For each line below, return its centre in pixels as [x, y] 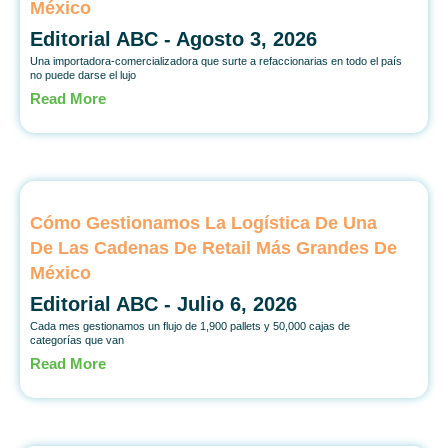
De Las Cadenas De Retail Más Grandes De [213, 247]
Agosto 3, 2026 [246, 38]
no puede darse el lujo [83, 74]
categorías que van [77, 339]
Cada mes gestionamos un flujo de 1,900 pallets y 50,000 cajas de [190, 325]
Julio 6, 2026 [237, 303]
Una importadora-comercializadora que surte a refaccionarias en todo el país [216, 60]
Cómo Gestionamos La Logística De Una [203, 222]
